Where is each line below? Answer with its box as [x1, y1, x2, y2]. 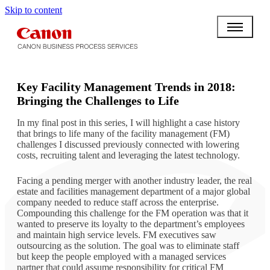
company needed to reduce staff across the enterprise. [17, 196, 219, 207]
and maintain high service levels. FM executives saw [17, 229, 216, 240]
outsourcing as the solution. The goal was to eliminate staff [17, 240, 239, 251]
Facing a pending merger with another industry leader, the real [17, 175, 252, 186]
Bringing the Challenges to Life [17, 93, 179, 107]
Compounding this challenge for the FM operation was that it [17, 207, 248, 218]
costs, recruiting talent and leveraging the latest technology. [17, 149, 240, 160]
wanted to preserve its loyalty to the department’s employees [17, 218, 245, 229]
